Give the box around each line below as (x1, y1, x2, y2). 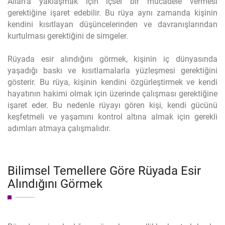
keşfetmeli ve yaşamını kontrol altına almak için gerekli (8, 112, 217, 122)
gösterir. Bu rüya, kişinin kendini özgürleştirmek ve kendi (8, 77, 217, 87)
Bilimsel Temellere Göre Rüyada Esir (8, 164, 201, 178)
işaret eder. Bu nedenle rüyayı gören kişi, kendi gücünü (8, 100, 217, 110)
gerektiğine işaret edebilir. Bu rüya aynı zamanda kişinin (8, 8, 217, 18)
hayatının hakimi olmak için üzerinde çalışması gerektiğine (8, 89, 217, 98)
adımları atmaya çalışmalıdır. (8, 124, 110, 133)
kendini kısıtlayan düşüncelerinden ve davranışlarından (8, 20, 217, 29)
